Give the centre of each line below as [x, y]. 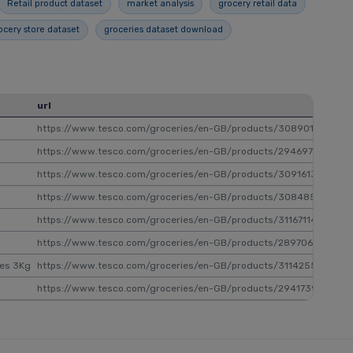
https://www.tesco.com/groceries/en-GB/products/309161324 [183, 174]
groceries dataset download [163, 30]
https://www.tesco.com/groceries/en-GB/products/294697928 [184, 151]
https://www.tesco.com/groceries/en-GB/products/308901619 [183, 128]
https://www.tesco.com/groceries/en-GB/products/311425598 [183, 266]
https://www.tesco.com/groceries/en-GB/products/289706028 [184, 243]
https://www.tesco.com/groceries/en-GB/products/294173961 [182, 288]
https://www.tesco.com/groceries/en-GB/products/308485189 [185, 197]
